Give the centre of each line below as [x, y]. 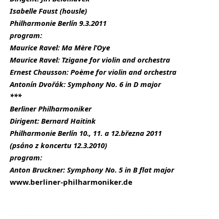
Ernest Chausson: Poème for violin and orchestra [93, 72]
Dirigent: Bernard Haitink [53, 120]
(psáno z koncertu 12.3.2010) [58, 145]
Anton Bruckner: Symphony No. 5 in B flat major [92, 169]
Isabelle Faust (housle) [48, 11]
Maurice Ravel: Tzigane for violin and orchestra [90, 59]
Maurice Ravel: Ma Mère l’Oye [60, 47]
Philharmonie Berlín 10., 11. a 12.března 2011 [86, 133]
